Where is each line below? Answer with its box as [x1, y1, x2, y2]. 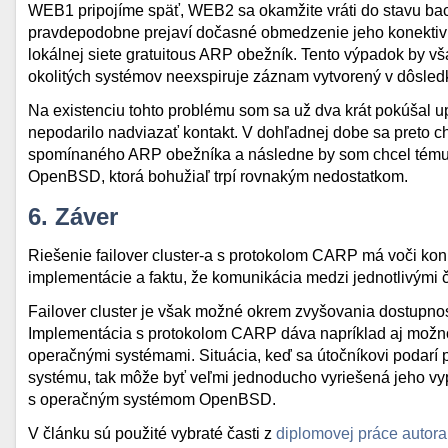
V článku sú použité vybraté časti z [28, 425, 276, 442]
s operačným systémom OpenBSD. [28, 391, 276, 408]
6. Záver [28, 203, 118, 230]
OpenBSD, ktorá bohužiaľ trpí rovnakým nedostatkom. [28, 168, 408, 185]
